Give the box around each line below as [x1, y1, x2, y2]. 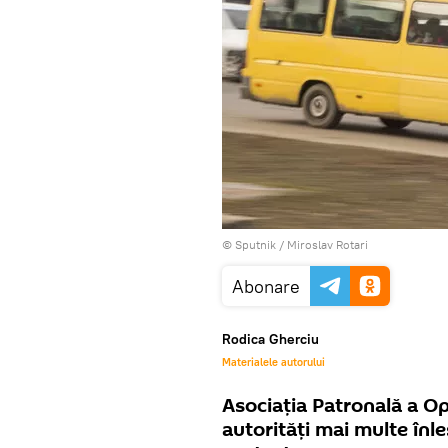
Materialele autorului [222, 355, 325, 369]
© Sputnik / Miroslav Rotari [222, 237, 368, 252]
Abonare [232, 275, 300, 298]
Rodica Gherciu [222, 330, 319, 348]
